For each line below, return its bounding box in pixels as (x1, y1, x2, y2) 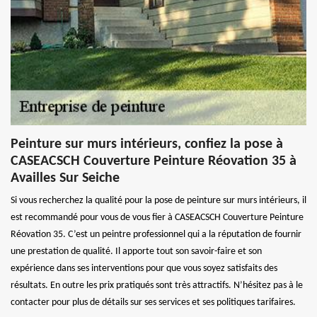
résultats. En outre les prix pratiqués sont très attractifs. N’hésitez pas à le (11, 279, 303, 291)
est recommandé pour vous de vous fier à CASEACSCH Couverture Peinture (11, 212, 304, 223)
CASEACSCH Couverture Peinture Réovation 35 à (11, 154, 296, 168)
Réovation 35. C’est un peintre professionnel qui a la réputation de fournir (11, 229, 301, 240)
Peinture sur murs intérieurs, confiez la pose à (11, 137, 283, 151)
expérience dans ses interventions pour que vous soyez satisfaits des (11, 263, 277, 274)
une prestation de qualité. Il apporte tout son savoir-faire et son (11, 246, 262, 257)
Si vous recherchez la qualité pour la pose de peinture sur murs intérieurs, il (11, 195, 306, 206)
